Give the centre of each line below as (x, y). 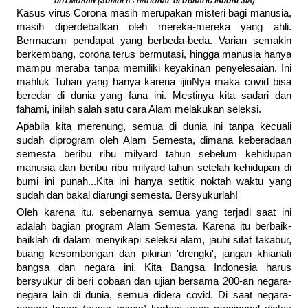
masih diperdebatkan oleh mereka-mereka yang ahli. (154, 27)
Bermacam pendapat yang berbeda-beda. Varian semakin (154, 41)
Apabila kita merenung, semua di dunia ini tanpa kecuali (154, 127)
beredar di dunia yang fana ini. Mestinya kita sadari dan (154, 96)
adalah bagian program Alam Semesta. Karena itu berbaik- (154, 227)
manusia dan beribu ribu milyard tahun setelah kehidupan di (154, 168)
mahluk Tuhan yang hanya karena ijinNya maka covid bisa (154, 82)
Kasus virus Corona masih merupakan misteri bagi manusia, (154, 13)
